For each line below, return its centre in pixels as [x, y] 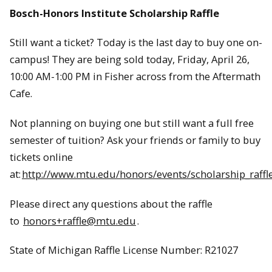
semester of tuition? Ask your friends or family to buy [135, 140]
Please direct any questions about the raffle [111, 203]
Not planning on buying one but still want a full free [132, 123]
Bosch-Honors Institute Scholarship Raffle [114, 13]
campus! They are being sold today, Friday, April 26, [131, 59]
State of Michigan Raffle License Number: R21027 [124, 250]
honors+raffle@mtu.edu [80, 220]
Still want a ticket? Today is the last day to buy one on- [136, 42]
